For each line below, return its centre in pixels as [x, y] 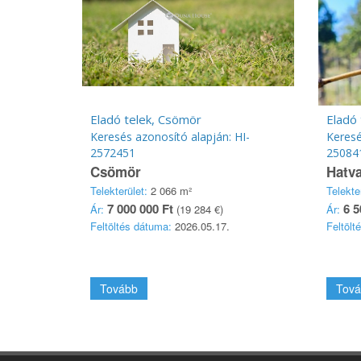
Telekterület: [119, 191]
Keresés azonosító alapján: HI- [170, 137]
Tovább [119, 288]
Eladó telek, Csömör [146, 119]
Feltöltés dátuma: [131, 226]
